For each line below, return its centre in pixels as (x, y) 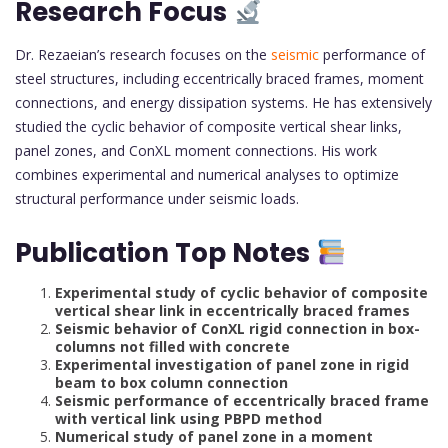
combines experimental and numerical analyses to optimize (207, 174)
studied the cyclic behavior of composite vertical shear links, (208, 126)
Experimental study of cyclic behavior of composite (241, 292)
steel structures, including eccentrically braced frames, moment (219, 78)
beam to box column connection (171, 382)
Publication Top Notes (165, 252)
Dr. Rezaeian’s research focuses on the (143, 54)
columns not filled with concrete (172, 346)
